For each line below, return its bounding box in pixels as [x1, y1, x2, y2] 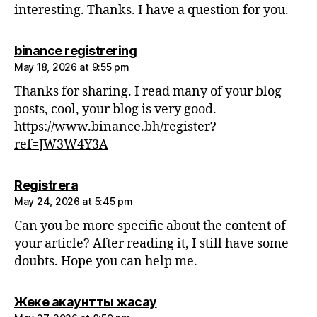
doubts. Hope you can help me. [14, 253, 197, 270]
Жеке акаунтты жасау [14, 294, 157, 310]
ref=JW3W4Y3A [14, 137, 108, 154]
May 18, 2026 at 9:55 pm [14, 61, 129, 74]
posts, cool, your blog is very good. [14, 101, 217, 118]
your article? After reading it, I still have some [14, 236, 289, 253]
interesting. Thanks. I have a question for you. [14, 2, 289, 19]
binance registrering [14, 43, 137, 59]
